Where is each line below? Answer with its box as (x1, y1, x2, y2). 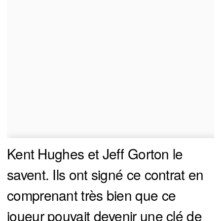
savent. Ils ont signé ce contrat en (7, 164, 204, 184)
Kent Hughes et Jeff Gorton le (7, 144, 183, 164)
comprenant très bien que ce (7, 185, 176, 205)
